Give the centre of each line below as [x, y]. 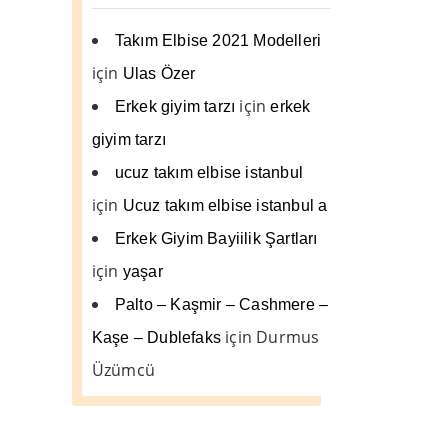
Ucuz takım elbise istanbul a [225, 205]
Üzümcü [123, 369]
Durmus [288, 336]
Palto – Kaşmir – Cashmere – [221, 304]
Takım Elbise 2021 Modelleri [218, 40]
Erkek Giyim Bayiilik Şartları [216, 238]
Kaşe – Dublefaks [156, 337]
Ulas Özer [159, 73]
